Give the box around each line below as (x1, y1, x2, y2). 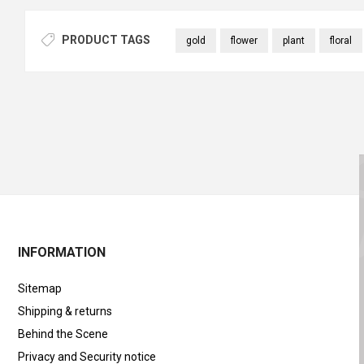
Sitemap (18, 281, 63, 295)
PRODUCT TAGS (62, 33, 150, 47)
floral (329, 35, 352, 47)
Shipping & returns (18, 304, 113, 318)
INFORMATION (18, 244, 106, 260)
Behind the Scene (18, 327, 109, 340)
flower (230, 35, 258, 47)
